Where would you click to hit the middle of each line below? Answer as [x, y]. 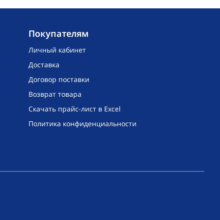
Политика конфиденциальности [83, 124]
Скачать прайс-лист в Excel [75, 109]
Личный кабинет [57, 50]
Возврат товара [55, 94]
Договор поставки [59, 80]
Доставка [44, 65]
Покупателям [59, 34]
